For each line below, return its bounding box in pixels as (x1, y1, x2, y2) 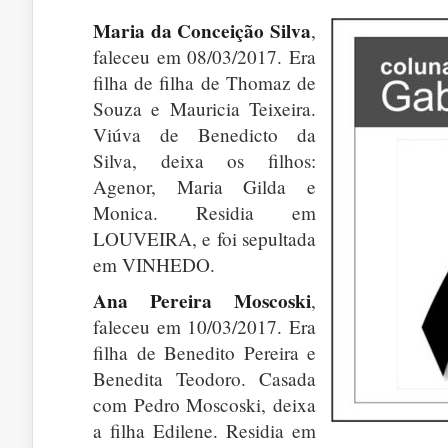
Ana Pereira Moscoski (93, 287, 311, 315)
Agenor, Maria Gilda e (93, 174, 316, 199)
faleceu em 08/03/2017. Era (93, 44, 316, 69)
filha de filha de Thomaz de (93, 70, 316, 95)
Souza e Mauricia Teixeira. (93, 96, 316, 121)
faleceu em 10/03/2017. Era (93, 314, 316, 339)
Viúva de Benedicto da (93, 122, 316, 147)
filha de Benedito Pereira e (93, 340, 316, 365)
